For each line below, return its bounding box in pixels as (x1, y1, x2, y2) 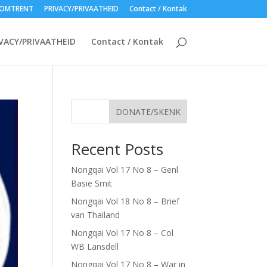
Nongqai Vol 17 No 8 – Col (71, 227, 174, 238)
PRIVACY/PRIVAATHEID (44, 4, 119, 14)
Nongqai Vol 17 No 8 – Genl (71, 164, 179, 175)
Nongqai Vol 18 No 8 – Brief (71, 195, 180, 207)
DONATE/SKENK (115, 105, 181, 117)
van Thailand (71, 209, 120, 221)
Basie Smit (71, 178, 113, 189)
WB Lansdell (71, 241, 119, 252)
